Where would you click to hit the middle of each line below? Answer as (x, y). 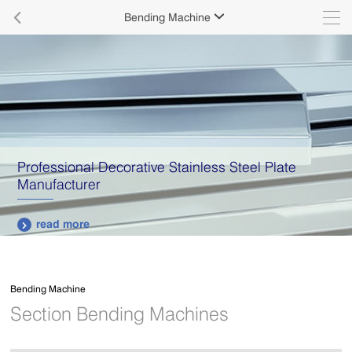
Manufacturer (59, 183)
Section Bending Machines (120, 314)
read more (63, 223)
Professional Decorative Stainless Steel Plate (157, 166)
